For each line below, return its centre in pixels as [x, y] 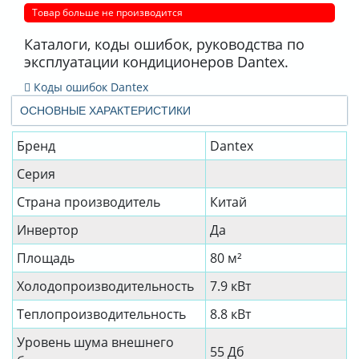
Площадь [46, 258]
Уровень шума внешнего [95, 343]
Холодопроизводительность [105, 286]
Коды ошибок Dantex [89, 87]
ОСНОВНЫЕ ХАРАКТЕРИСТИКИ [105, 111]
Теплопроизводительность [101, 315]
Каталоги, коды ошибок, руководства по [164, 44]
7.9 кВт [230, 286]
